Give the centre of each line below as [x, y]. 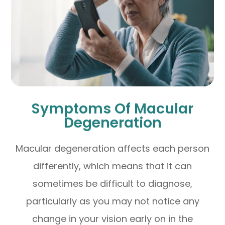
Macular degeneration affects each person [113, 148]
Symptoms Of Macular [113, 108]
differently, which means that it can [113, 166]
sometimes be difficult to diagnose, [113, 183]
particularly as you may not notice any [113, 201]
